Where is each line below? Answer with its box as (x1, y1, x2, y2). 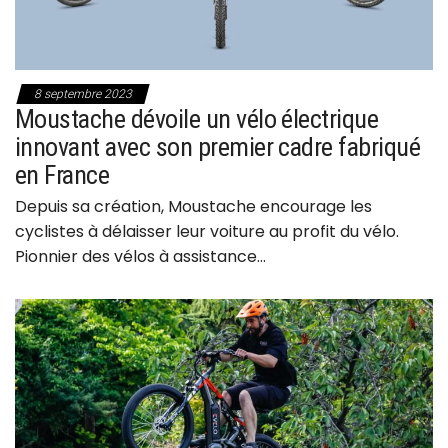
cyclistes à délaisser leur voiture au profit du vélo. (15, 220, 399, 244)
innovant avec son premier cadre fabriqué (15, 132, 421, 163)
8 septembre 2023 (34, 87, 132, 102)
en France (15, 160, 110, 191)
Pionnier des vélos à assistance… (15, 245, 266, 269)
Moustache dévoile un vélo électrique (15, 104, 379, 135)
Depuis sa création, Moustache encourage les (15, 195, 372, 219)
